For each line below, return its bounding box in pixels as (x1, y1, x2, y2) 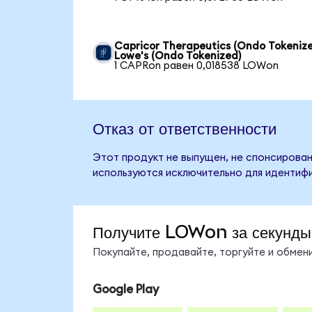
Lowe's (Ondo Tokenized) (114, 50, 242, 61)
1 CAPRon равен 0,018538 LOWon (114, 60, 279, 71)
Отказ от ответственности (92, 117, 276, 139)
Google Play (92, 283, 159, 295)
